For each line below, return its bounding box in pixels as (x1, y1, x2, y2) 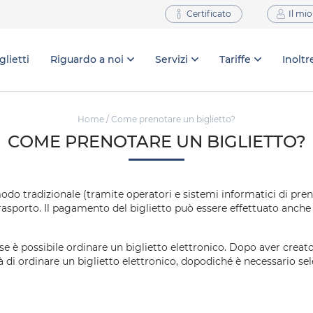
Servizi (155, 53, 188, 66)
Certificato (187, 8, 231, 20)
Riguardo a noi (50, 53, 124, 66)
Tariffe (219, 53, 251, 66)
